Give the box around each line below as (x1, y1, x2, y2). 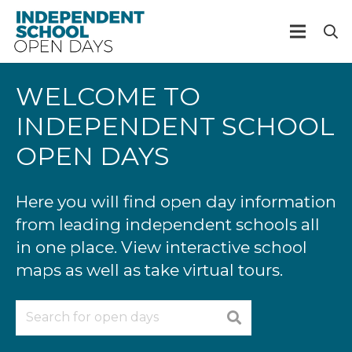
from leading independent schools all (16, 214, 320, 234)
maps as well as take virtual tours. (16, 260, 283, 280)
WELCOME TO (16, 81, 200, 112)
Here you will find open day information (16, 192, 336, 211)
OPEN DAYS (16, 141, 170, 171)
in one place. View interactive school (16, 237, 307, 257)
